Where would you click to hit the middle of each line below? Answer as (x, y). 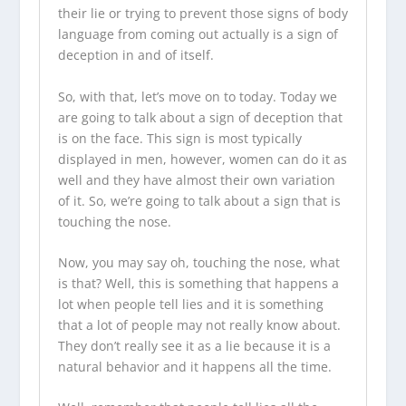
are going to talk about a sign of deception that (200, 117)
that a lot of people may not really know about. (199, 324)
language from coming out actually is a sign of (198, 34)
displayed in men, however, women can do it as (202, 159)
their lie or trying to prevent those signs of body (203, 14)
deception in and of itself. (135, 55)
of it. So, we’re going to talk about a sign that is (199, 200)
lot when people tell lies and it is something (190, 304)
